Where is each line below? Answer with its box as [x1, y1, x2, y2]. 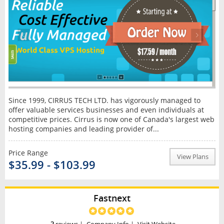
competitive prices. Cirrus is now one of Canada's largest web [8, 114, 214, 124]
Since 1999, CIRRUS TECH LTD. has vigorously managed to [8, 95, 200, 105]
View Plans [176, 152, 208, 161]
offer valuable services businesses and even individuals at [8, 104, 204, 114]
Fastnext [93, 191, 130, 204]
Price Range [8, 147, 48, 157]
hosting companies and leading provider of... [8, 123, 159, 133]
